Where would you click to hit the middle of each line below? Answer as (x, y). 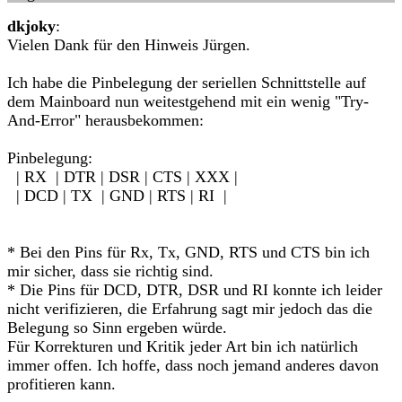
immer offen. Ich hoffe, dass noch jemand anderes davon (193, 365)
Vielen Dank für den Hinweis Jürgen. (129, 45)
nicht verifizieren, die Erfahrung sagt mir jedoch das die (190, 309)
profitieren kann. (61, 384)
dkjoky (31, 26)
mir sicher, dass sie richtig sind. (110, 271)
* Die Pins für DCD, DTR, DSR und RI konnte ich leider (195, 290)
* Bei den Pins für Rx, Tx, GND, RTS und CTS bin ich (188, 252)
